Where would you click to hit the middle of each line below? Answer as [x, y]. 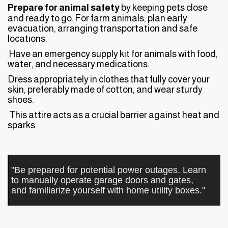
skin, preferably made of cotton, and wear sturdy [105, 90]
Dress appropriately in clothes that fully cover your [109, 79]
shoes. [21, 100]
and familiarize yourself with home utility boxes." [108, 190]
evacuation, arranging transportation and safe [103, 28]
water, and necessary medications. [78, 64]
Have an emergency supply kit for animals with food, [113, 54]
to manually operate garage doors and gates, [102, 180]
